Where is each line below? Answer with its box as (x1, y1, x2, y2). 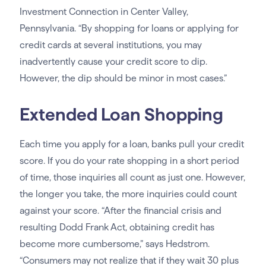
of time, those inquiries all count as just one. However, (19, 172, 245, 183)
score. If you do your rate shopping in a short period (19, 156, 239, 166)
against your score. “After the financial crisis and (19, 205, 221, 216)
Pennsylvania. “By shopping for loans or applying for (19, 23, 239, 34)
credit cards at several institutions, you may (19, 40, 202, 50)
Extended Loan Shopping (19, 104, 223, 125)
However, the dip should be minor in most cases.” (19, 73, 227, 84)
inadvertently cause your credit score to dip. (19, 56, 207, 67)
